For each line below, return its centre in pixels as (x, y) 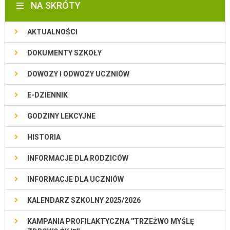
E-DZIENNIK (47, 95)
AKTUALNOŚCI (52, 32)
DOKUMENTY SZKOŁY (64, 53)
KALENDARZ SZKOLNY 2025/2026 (84, 200)
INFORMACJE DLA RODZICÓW (78, 158)
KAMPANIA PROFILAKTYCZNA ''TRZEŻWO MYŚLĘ (110, 221)
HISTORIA (44, 137)
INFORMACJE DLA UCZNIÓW (75, 179)
